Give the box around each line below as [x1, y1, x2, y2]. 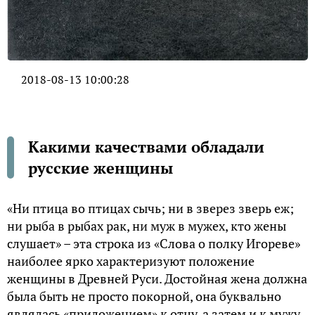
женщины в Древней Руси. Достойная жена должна [7, 269, 307, 287]
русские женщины [28, 157, 173, 178]
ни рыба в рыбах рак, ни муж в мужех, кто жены [7, 217, 286, 234]
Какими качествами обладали [28, 136, 264, 157]
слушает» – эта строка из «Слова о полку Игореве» [7, 234, 300, 252]
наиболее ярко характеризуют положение [7, 252, 255, 269]
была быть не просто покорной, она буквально [7, 287, 281, 304]
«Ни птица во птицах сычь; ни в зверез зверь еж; [7, 199, 294, 217]
